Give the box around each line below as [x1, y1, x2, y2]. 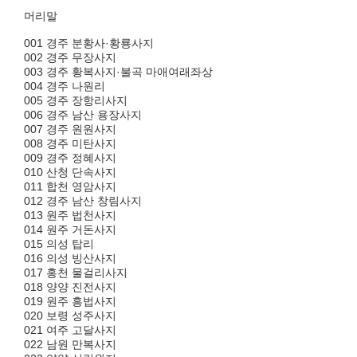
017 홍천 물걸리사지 [24, 266, 127, 279]
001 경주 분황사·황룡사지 [24, 37, 154, 49]
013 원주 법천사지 [24, 209, 116, 222]
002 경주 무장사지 [24, 51, 116, 64]
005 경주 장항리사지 [24, 94, 127, 107]
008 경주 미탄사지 [24, 137, 116, 150]
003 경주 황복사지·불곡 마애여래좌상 [24, 65, 213, 78]
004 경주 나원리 [24, 80, 105, 92]
